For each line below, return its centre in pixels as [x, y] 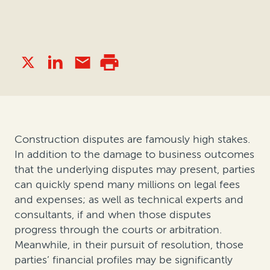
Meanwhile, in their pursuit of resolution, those [129, 245]
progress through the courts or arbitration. [118, 230]
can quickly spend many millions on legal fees [127, 185]
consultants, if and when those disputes [113, 215]
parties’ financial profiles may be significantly [124, 260]
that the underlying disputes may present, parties [135, 170]
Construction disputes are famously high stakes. [132, 140]
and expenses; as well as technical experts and [129, 200]
